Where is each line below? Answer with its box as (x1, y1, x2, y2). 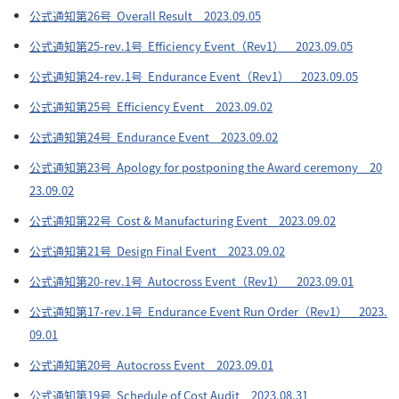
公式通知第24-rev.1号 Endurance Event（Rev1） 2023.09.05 (29, 68, 358, 85)
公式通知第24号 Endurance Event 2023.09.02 (29, 128, 278, 145)
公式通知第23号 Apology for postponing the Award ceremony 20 (29, 159, 382, 175)
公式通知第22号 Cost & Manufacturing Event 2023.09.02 (29, 212, 336, 229)
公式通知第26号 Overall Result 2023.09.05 (29, 7, 261, 24)
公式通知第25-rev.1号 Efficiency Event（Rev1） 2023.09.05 (29, 37, 353, 54)
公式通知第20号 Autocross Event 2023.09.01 (29, 356, 273, 373)
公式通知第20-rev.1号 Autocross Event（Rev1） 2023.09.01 (29, 273, 354, 289)
